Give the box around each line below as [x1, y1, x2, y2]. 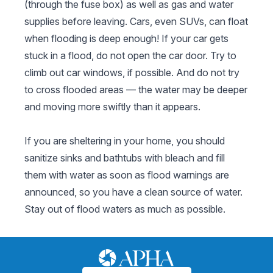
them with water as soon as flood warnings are [24, 169, 229, 182]
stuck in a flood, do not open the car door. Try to [24, 49, 236, 62]
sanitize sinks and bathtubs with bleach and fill [24, 152, 225, 165]
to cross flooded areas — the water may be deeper [24, 83, 247, 96]
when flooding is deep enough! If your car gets [24, 32, 229, 45]
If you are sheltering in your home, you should [24, 135, 225, 147]
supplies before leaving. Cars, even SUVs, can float [24, 15, 248, 28]
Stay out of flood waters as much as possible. [24, 203, 225, 216]
